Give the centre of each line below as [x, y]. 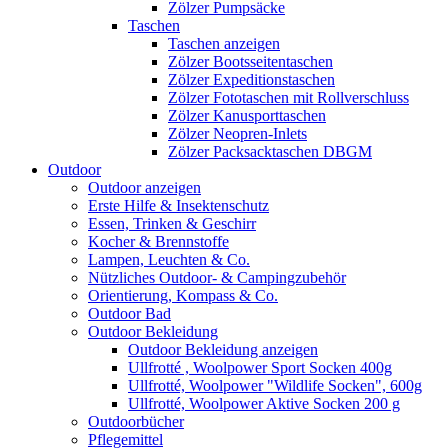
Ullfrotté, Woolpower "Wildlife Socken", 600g [275, 385]
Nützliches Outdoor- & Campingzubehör [217, 277]
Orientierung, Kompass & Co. [183, 295]
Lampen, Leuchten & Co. [169, 259]
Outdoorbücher [136, 421]
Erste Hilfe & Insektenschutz [178, 205]
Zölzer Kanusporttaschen [247, 115]
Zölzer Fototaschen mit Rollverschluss [288, 97]
